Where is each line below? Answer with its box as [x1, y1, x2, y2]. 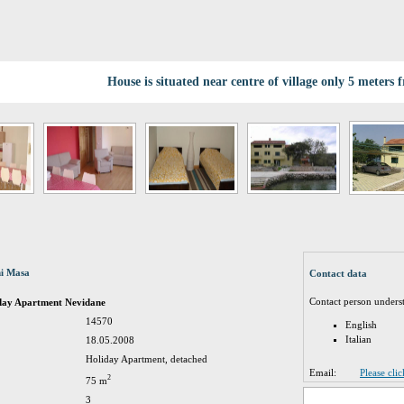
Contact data [309, 268, 367, 279]
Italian [345, 334, 372, 344]
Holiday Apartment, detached [86, 353, 207, 364]
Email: [309, 367, 336, 378]
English [345, 319, 377, 330]
